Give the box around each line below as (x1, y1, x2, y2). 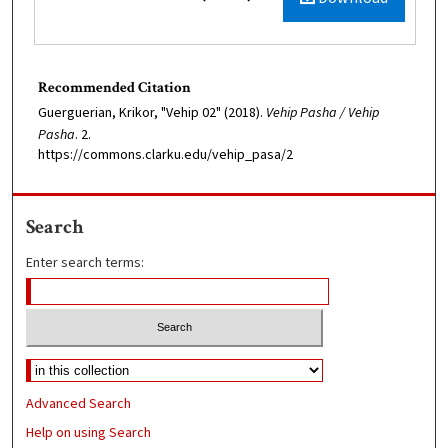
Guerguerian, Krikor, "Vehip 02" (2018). (38, 102, 266, 123)
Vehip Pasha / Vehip (266, 102, 379, 123)
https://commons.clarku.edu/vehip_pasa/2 (38, 144, 293, 165)
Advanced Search (26, 394, 132, 415)
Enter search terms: (26, 252, 145, 273)
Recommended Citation (38, 77, 191, 97)
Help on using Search (26, 423, 152, 444)
